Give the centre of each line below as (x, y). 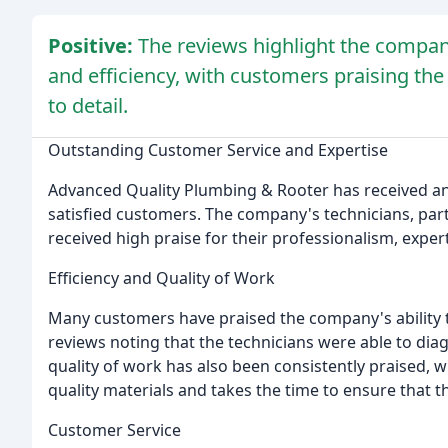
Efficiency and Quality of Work (161, 277)
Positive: (93, 45)
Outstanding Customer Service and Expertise (218, 149)
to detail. (88, 105)
